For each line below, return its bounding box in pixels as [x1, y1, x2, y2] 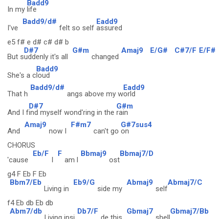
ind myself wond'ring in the [29, 108, 116, 117]
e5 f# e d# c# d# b [7, 38, 69, 46]
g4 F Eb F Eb [7, 170, 46, 178]
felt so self [59, 23, 96, 32]
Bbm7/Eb [10, 177, 42, 187]
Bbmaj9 [81, 149, 107, 158]
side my [97, 184, 124, 193]
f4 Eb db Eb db [7, 198, 53, 207]
